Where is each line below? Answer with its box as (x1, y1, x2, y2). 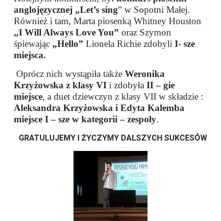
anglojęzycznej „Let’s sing (14, 4, 118, 15)
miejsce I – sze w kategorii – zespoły (14, 114, 157, 125)
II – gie (147, 80, 175, 91)
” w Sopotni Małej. (118, 4, 190, 15)
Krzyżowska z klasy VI (14, 80, 107, 91)
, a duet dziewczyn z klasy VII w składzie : (42, 91, 204, 102)
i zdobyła (107, 80, 147, 91)
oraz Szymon (119, 27, 172, 38)
